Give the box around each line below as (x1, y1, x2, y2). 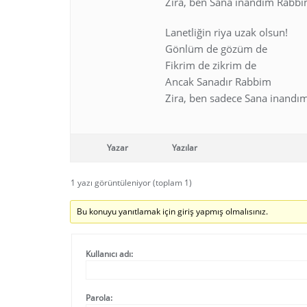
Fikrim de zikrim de (165, 58, 256, 72)
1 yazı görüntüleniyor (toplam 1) (71, 177, 192, 188)
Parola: (86, 292, 112, 304)
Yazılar (172, 142, 197, 153)
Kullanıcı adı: (86, 248, 133, 260)
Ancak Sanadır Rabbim (165, 75, 271, 88)
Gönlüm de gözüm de (165, 42, 267, 56)
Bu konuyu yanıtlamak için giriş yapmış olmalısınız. (77, 206, 269, 217)
